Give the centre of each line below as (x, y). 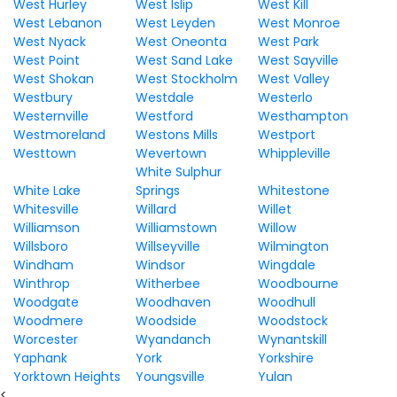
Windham (43, 265)
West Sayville (298, 60)
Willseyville (167, 246)
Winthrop (42, 284)
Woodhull (286, 302)
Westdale (164, 97)
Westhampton (303, 116)
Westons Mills (176, 135)
